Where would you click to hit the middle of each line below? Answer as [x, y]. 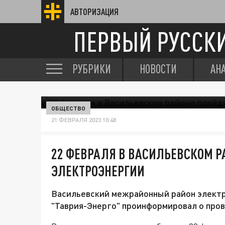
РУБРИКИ [92, 69]
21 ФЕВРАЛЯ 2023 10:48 [84, 120]
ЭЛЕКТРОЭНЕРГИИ [98, 171]
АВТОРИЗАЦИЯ [94, 12]
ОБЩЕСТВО [68, 108]
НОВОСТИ [158, 69]
